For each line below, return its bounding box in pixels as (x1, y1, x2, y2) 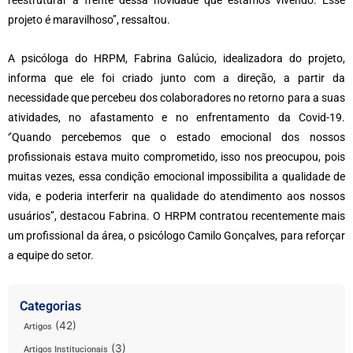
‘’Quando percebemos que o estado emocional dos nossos (8, 130, 345, 143)
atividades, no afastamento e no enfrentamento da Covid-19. (8, 110, 345, 124)
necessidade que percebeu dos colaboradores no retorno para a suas (8, 91, 345, 104)
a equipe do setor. (8, 248, 94, 262)
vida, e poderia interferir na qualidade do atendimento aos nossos (8, 189, 345, 203)
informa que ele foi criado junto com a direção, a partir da (8, 71, 345, 84)
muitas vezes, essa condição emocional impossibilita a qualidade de (8, 169, 345, 183)
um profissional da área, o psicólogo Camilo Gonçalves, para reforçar (8, 229, 345, 242)
